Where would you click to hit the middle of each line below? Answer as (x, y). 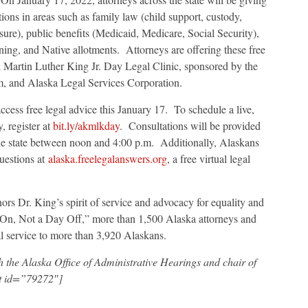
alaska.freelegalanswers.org (107, 159)
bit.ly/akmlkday (86, 126)
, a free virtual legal (208, 159)
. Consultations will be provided (190, 126)
